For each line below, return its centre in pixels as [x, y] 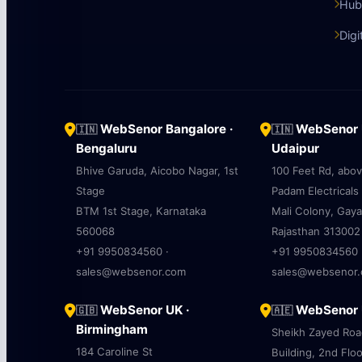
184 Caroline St [114, 351]
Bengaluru [106, 148]
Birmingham [112, 329]
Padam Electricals [315, 190]
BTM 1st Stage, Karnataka [141, 210]
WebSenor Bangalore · [165, 128]
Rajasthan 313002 [316, 231]
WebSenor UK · [143, 309]
